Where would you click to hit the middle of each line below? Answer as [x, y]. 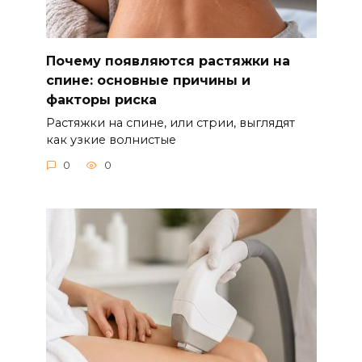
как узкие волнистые [111, 139]
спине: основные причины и [148, 80]
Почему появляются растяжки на [168, 61]
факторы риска [101, 99]
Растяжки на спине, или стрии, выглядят [170, 122]
